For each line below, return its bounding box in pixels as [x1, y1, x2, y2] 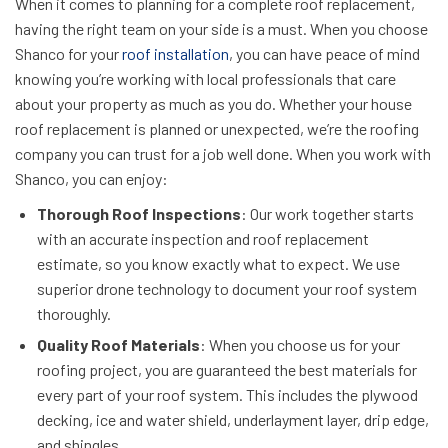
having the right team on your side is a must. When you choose [15, 19, 428, 38]
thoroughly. [37, 304, 111, 323]
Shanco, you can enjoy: [15, 169, 168, 188]
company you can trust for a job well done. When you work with [15, 144, 431, 163]
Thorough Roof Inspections [37, 204, 241, 223]
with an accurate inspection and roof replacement [37, 229, 369, 248]
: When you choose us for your [200, 335, 400, 354]
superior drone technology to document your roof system [37, 279, 417, 298]
